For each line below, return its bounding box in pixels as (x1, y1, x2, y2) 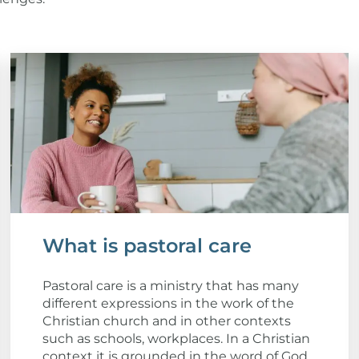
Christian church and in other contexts (42, 313, 291, 329)
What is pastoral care (42, 233, 252, 257)
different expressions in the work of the (42, 295, 294, 311)
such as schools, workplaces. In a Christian (42, 330, 310, 346)
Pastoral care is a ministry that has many (42, 277, 299, 293)
